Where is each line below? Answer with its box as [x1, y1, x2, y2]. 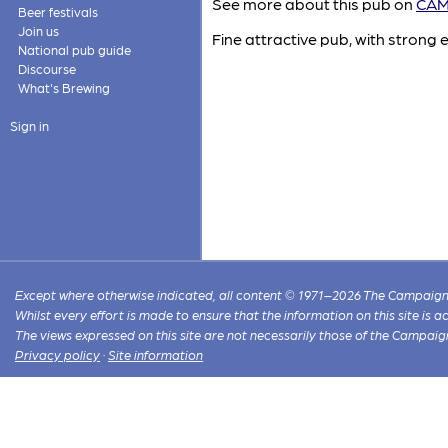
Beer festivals [17, 4, 98, 19]
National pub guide [17, 42, 131, 57]
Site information [108, 347, 204, 363]
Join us [17, 23, 59, 38]
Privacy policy [15, 347, 101, 363]
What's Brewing [17, 80, 110, 95]
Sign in [9, 118, 49, 133]
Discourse [17, 61, 76, 76]
